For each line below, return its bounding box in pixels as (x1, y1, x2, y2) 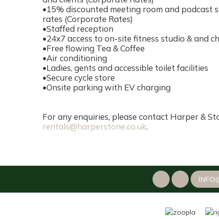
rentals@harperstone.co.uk (43, 121, 146, 131)
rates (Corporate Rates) (43, 14, 133, 24)
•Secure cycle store (43, 72, 115, 83)
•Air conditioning (43, 53, 107, 63)
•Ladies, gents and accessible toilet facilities (43, 63, 208, 73)
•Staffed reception (43, 23, 113, 34)
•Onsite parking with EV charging (43, 82, 171, 92)
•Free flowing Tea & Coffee (43, 43, 145, 53)
